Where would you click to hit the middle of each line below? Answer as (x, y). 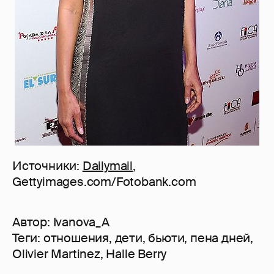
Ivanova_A (81, 222)
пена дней (220, 238)
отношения (76, 238)
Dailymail (108, 166)
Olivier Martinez (56, 254)
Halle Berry (136, 254)
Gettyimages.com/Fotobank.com (104, 182)
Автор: (33, 222)
